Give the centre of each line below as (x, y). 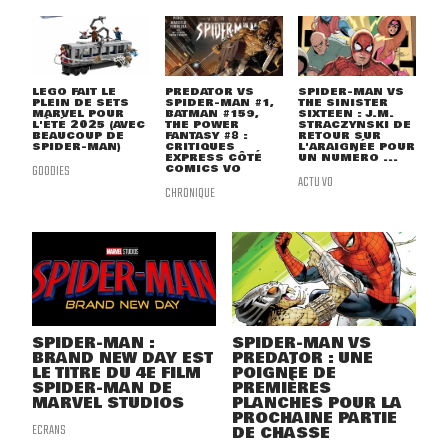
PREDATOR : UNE (302, 359)
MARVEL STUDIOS (108, 404)
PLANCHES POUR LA (317, 404)
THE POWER (201, 125)
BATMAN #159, (211, 114)
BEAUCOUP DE (78, 136)
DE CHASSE (281, 434)
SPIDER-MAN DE (102, 389)
